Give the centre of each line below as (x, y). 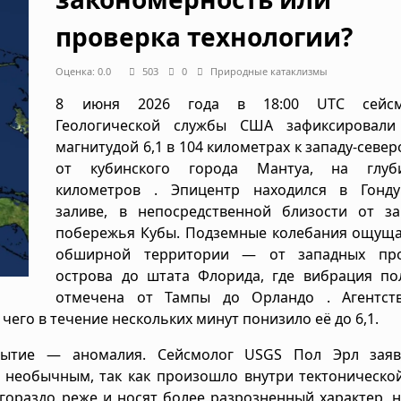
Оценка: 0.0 (88, 71)
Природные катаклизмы (269, 71)
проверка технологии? (205, 36)
